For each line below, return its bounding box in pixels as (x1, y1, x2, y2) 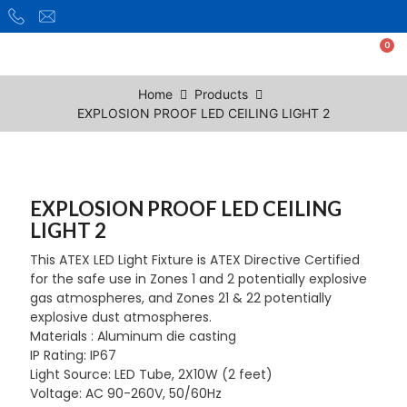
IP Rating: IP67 (29, 345, 116, 364)
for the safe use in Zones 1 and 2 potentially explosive (29, 269, 367, 288)
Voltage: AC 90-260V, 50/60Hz (29, 383, 222, 402)
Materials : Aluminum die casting (29, 326, 236, 345)
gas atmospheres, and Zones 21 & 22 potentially (29, 288, 332, 307)
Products (194, 85, 248, 102)
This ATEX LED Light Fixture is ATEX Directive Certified (29, 250, 360, 269)
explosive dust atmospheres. (29, 307, 212, 326)
